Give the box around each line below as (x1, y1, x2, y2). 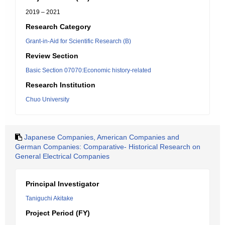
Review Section (26, 52, 78, 60)
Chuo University (26, 96, 69, 103)
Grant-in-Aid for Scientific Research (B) (26, 38, 131, 45)
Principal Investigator (26, 180, 99, 188)
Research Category (26, 23, 91, 31)
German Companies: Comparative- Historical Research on (15, 143, 200, 151)
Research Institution (26, 81, 95, 89)
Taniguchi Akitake (26, 195, 73, 202)
